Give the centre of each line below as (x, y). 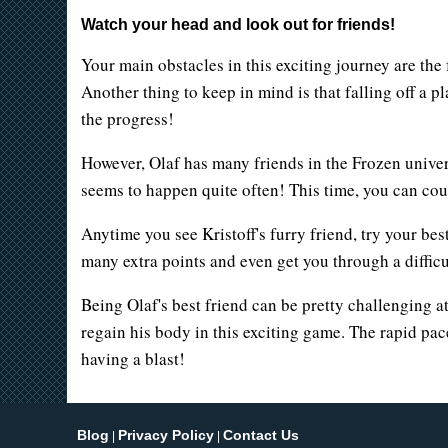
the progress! (130, 119)
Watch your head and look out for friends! (237, 25)
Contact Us (261, 435)
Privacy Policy (166, 435)
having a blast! (132, 359)
